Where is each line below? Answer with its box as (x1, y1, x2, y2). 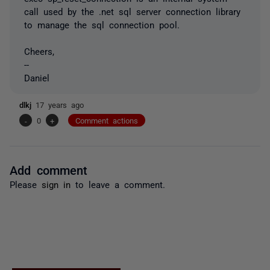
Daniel (24, 73, 49, 82)
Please (10, 180, 42, 189)
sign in (42, 180, 71, 189)
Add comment (10, 163, 87, 175)
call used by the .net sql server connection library (24, 7, 240, 16)
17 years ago (36, 101, 84, 108)
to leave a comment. (71, 180, 165, 189)
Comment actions (75, 116, 138, 124)
